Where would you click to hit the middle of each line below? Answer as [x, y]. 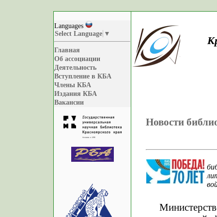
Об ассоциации [77, 59]
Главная [67, 50]
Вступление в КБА [83, 76]
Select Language [78, 33]
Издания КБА [76, 94]
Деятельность [75, 68]
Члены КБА [73, 85]
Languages [70, 26]
